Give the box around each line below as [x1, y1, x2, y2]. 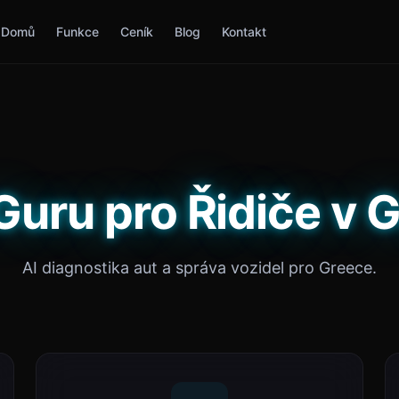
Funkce [56, 23, 99, 39]
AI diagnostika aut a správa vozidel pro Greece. [22, 258, 377, 277]
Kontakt [222, 23, 266, 39]
